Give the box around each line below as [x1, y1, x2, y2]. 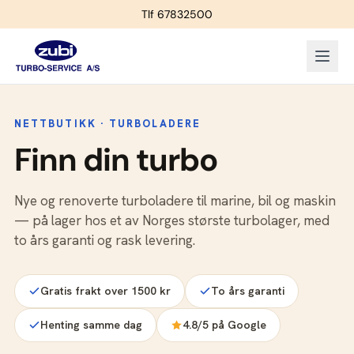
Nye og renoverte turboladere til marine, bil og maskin [14, 192, 336, 209]
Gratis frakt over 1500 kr [40, 284, 171, 298]
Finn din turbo [14, 139, 217, 180]
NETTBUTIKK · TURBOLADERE [14, 117, 201, 130]
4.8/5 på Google [183, 318, 266, 332]
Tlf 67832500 [141, 7, 213, 21]
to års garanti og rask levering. [14, 232, 195, 249]
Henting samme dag [40, 318, 142, 332]
